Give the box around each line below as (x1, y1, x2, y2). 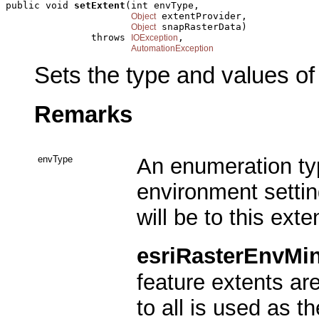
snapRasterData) (156, 21, 247, 32)
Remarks (34, 101, 132, 127)
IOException (131, 32, 178, 43)
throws (6, 31, 131, 43)
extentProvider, (156, 10, 247, 21)
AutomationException (131, 43, 214, 53)
